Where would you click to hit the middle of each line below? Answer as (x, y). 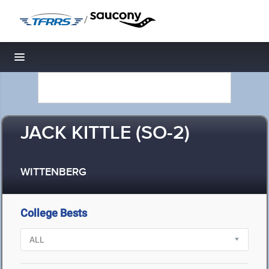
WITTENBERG (53, 173)
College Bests (54, 213)
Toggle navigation (60, 60)
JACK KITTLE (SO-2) (105, 134)
